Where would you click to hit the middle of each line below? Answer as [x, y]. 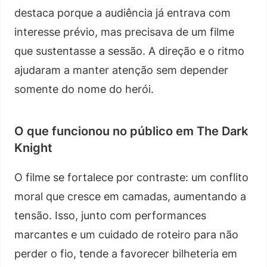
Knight [33, 148]
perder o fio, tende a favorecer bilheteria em [126, 253]
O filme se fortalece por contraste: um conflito [131, 177]
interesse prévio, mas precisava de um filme [124, 32]
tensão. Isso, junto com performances [110, 215]
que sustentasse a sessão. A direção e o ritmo [129, 51]
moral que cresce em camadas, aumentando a [130, 196]
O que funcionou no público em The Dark [131, 131]
